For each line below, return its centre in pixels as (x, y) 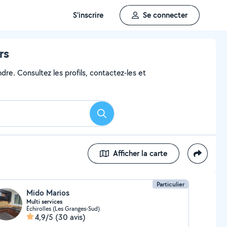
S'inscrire (88, 15)
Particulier (171, 184)
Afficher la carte (140, 153)
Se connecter (165, 15)
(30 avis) (70, 217)
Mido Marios (48, 193)
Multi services (44, 202)
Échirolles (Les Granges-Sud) (63, 209)
